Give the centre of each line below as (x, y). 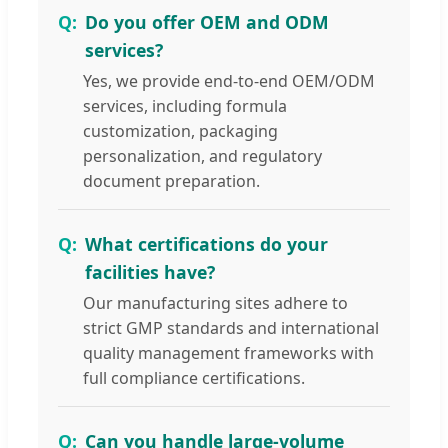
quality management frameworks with (228, 352)
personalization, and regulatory (202, 155)
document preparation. (171, 180)
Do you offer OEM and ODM (207, 21)
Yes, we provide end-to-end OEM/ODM (229, 80)
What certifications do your (206, 243)
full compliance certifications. (194, 377)
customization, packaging (180, 130)
